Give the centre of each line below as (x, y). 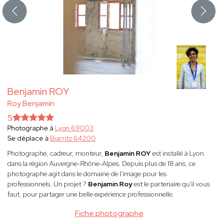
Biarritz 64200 (73, 138)
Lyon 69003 (74, 128)
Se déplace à (29, 138)
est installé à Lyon (178, 154)
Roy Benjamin (31, 104)
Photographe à (31, 128)
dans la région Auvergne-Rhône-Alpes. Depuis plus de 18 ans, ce (101, 164)
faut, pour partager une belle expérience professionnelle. (91, 194)
